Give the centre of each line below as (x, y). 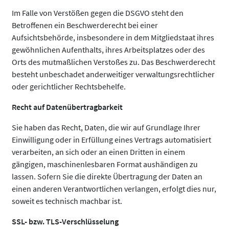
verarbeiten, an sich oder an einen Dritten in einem (98, 152)
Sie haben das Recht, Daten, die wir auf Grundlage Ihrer (106, 127)
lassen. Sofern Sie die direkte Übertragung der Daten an (107, 176)
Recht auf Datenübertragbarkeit (67, 107)
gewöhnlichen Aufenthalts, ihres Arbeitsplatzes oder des (108, 50)
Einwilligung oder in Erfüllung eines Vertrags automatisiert (111, 140)
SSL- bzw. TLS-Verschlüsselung (65, 221)
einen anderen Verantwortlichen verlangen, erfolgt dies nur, (114, 189)
